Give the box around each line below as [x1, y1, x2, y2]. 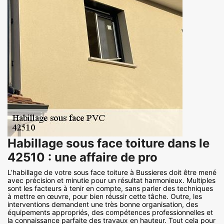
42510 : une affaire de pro [7, 150, 157, 165]
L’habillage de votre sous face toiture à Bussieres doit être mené [7, 168, 216, 177]
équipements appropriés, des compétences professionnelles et [7, 208, 213, 217]
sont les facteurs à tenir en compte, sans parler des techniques [7, 184, 213, 193]
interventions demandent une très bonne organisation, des [7, 200, 198, 209]
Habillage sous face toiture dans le [7, 136, 209, 151]
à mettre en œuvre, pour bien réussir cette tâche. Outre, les [7, 192, 202, 201]
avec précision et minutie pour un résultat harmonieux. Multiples [7, 176, 215, 185]
